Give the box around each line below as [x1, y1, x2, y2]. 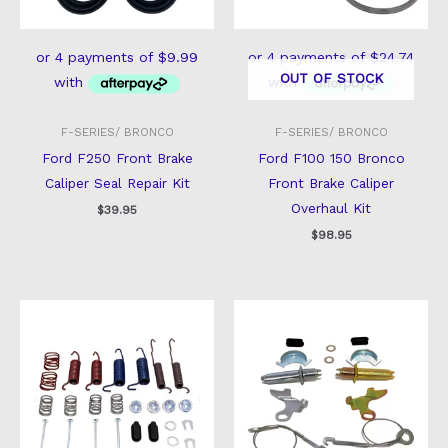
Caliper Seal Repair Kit [44, 174, 190, 191]
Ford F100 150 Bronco [257, 149, 405, 166]
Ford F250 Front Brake [41, 149, 193, 166]
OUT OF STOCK [279, 69, 383, 86]
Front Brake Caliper [268, 174, 394, 191]
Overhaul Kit [291, 199, 371, 216]
